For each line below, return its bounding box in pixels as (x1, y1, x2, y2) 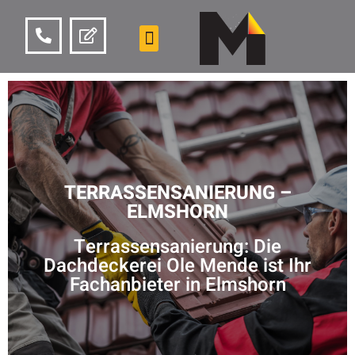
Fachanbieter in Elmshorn (69, 271, 286, 300)
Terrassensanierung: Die (74, 233, 281, 261)
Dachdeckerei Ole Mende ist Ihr (44, 252, 311, 281)
